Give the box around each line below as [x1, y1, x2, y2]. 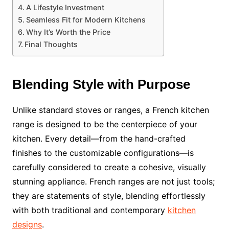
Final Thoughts [24, 40, 78, 49]
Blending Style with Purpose [12, 77, 190, 93]
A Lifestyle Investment [26, 3, 104, 12]
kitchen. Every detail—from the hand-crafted [12, 133, 186, 144]
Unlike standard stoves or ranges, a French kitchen [12, 105, 209, 116]
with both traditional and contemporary [12, 205, 168, 216]
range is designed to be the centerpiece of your [12, 119, 197, 130]
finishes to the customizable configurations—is [12, 148, 194, 158]
